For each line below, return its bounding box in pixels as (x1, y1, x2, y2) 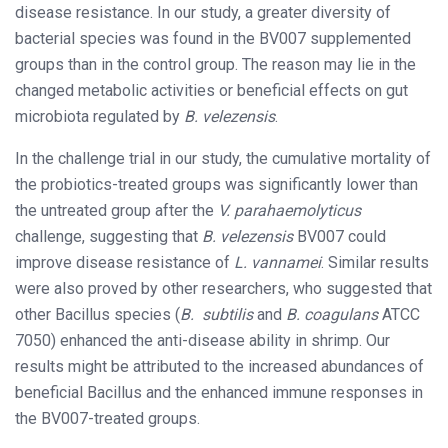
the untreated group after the (15, 200, 218, 220)
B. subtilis (180, 304, 257, 324)
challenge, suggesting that (15, 226, 202, 246)
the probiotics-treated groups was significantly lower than (15, 174, 418, 194)
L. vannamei (234, 252, 321, 272)
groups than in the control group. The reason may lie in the (15, 54, 416, 74)
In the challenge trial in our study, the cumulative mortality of (15, 148, 431, 168)
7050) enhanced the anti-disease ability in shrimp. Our (15, 330, 390, 350)
